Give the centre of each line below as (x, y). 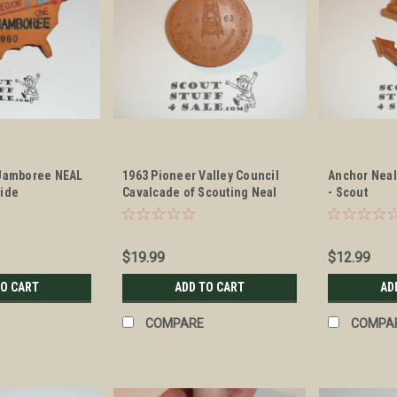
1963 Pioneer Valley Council (201, 176)
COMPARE (175, 324)
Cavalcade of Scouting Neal (200, 193)
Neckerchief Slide (174, 210)
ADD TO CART (210, 288)
